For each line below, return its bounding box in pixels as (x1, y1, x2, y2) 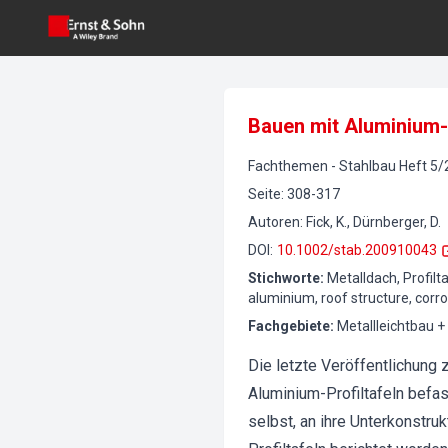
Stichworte (248, 270, 320, 286)
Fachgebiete (248, 318, 330, 334)
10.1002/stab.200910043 (277, 242, 437, 258)
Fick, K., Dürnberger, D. (306, 214, 441, 230)
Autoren (248, 214, 300, 230)
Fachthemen (248, 158, 328, 174)
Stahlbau (339, 158, 396, 174)
